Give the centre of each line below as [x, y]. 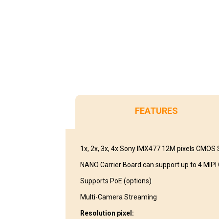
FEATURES [157, 110]
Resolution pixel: [107, 213]
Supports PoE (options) [116, 181]
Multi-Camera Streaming [119, 197]
